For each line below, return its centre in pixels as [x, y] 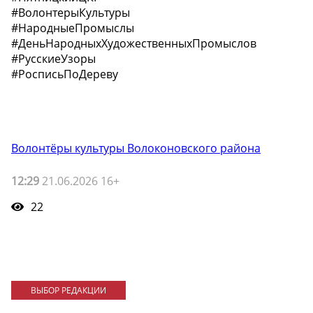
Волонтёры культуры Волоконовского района [136, 148]
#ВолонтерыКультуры [71, 13]
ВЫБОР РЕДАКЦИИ [68, 290]
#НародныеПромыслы [73, 28]
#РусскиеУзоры [53, 59]
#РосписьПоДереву [65, 74]
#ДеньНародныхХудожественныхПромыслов [134, 44]
